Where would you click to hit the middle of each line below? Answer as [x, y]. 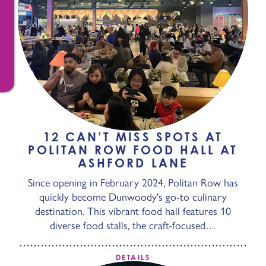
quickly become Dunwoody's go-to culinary [133, 197]
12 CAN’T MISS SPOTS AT [133, 137]
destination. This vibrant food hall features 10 [133, 211]
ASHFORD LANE [133, 163]
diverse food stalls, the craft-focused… [133, 226]
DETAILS [133, 257]
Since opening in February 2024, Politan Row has [133, 183]
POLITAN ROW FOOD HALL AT [133, 150]
